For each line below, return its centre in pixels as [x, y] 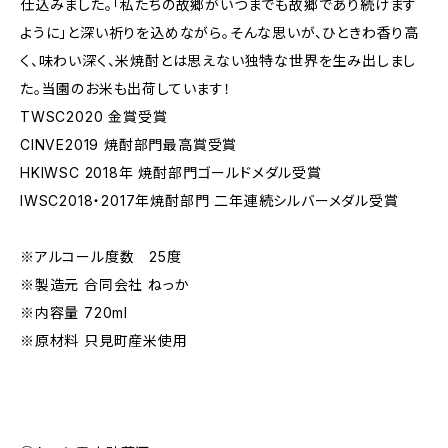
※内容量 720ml [74, 312]
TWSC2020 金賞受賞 [94, 116]
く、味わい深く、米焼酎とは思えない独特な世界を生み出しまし [218, 60]
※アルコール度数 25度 [101, 256]
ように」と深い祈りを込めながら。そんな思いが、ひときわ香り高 [219, 32]
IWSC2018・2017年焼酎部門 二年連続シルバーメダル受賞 [209, 200]
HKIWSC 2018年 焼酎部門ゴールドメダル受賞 [171, 172]
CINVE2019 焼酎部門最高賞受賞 [129, 144]
